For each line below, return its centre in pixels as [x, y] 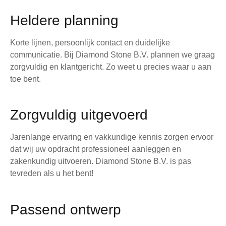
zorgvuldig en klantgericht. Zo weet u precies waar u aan [111, 67]
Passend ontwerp [66, 209]
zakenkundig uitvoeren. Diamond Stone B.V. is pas [101, 161]
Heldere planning [64, 20]
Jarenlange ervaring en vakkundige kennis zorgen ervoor [112, 137]
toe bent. [25, 79]
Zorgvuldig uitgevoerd [79, 115]
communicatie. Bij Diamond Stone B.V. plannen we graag [112, 54]
